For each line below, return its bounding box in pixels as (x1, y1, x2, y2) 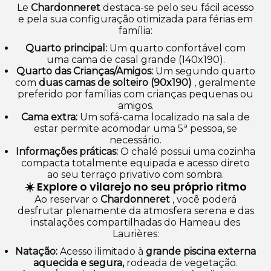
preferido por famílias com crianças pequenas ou (18, 88, 253, 100)
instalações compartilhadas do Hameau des (31, 216, 240, 228)
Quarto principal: (25, 42, 107, 54)
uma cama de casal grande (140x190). (46, 53, 225, 65)
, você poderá (170, 193, 237, 205)
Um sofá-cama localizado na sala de (77, 111, 250, 123)
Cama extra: (21, 111, 77, 123)
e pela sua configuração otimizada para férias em (18, 13, 253, 25)
